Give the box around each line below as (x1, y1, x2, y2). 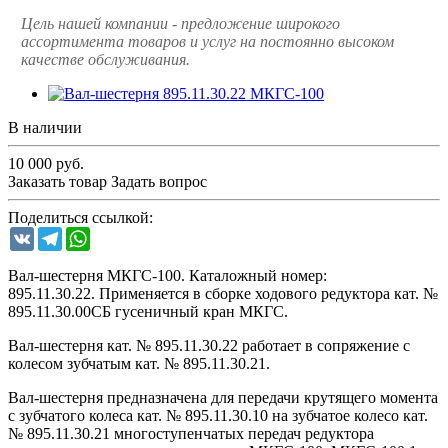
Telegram (62, 225, 121, 243)
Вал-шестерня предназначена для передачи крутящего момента (8, 388, 438, 406)
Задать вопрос (111, 172, 207, 190)
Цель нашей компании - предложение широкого (21, 14, 340, 32)
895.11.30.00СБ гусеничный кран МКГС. (8, 302, 288, 320)
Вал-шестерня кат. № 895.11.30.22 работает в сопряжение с (8, 336, 410, 354)
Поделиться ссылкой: (8, 208, 153, 226)
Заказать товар (8, 172, 107, 190)
